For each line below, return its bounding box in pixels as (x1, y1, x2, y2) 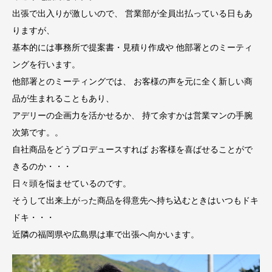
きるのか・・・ (12, 160, 72, 172)
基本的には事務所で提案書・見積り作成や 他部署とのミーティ (12, 41, 253, 53)
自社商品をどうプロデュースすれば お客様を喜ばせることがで (12, 143, 253, 155)
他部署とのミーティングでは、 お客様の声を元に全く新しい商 (12, 75, 253, 87)
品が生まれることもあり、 (12, 92, 114, 104)
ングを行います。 (12, 58, 80, 70)
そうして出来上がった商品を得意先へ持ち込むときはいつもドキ (12, 194, 259, 206)
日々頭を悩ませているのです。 (12, 177, 131, 189)
